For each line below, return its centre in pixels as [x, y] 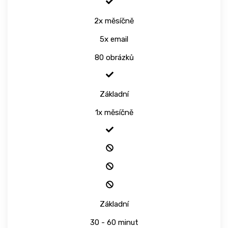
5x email [114, 39]
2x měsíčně [114, 21]
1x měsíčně [114, 112]
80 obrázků [114, 57]
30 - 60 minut [114, 222]
